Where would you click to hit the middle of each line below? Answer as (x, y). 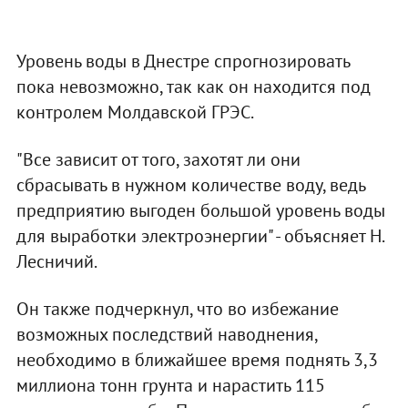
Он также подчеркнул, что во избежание (177, 308)
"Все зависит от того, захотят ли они (158, 159)
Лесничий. (56, 261)
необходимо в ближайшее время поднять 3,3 (197, 359)
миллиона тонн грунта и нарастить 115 (170, 385)
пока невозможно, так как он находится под (193, 86)
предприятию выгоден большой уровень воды (200, 210)
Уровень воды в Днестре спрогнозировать (183, 61)
